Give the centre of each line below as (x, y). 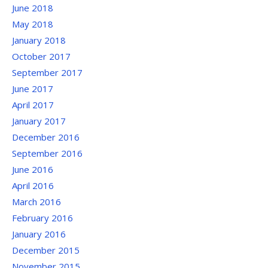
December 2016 (46, 137)
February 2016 (42, 217)
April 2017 (33, 104)
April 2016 (33, 185)
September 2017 (47, 72)
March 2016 (36, 201)
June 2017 (33, 88)
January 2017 (39, 121)
